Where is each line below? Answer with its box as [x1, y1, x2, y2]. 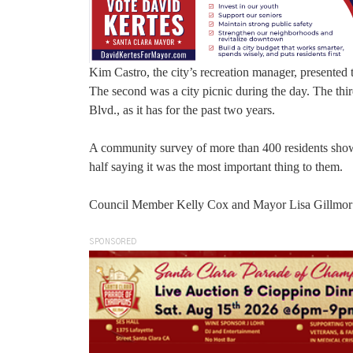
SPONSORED [89, 238, 137, 247]
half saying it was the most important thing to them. [89, 160, 343, 174]
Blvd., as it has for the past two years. [89, 103, 275, 117]
